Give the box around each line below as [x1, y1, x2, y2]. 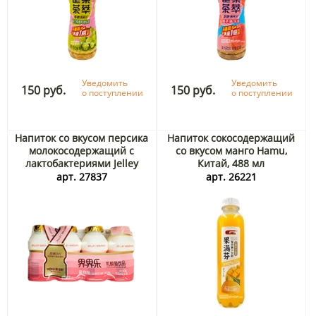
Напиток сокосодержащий [167, 131, 296, 145]
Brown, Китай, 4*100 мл [25, 169, 139, 183]
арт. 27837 [56, 170, 107, 184]
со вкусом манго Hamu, [175, 144, 287, 158]
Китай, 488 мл [197, 157, 265, 171]
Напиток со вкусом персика [15, 131, 149, 145]
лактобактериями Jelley [25, 157, 138, 171]
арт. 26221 [205, 170, 257, 184]
